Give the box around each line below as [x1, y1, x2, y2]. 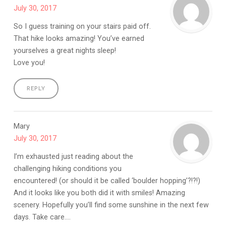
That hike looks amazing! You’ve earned [13, 34, 144, 43]
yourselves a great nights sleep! [13, 46, 116, 55]
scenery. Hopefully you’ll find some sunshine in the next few [13, 200, 209, 209]
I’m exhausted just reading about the [13, 152, 133, 161]
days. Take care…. [13, 212, 71, 221]
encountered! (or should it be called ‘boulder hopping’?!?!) [13, 176, 200, 185]
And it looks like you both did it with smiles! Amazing [13, 188, 185, 197]
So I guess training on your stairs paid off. [13, 22, 151, 31]
